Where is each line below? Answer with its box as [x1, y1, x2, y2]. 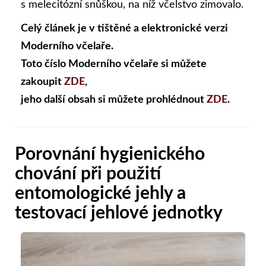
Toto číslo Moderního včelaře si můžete [21, 58, 207, 69]
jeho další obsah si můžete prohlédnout [21, 94, 207, 105]
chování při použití [15, 164, 161, 183]
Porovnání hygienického [15, 145, 205, 163]
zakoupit [21, 76, 64, 87]
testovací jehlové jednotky [15, 204, 223, 222]
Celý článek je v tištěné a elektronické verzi [21, 23, 228, 34]
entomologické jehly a [15, 184, 186, 202]
